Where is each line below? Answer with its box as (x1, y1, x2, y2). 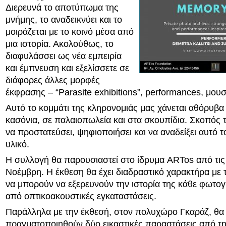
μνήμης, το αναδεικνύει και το (6, 15, 122, 25)
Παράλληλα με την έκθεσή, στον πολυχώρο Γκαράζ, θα (6, 207, 224, 217)
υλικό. (6, 139, 29, 149)
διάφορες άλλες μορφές (6, 75, 100, 85)
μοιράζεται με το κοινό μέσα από (6, 27, 134, 37)
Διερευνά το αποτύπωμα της (6, 3, 119, 13)
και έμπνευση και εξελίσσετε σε (6, 63, 129, 73)
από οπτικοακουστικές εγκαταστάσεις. (6, 191, 156, 201)
